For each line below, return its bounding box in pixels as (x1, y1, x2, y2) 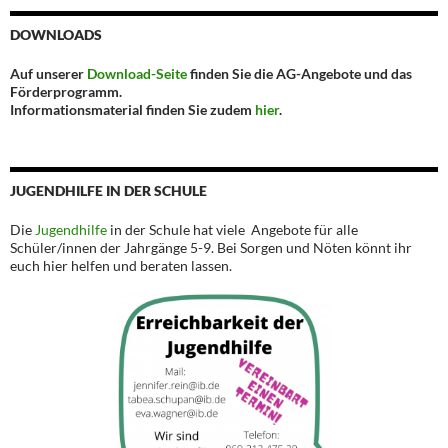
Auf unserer (10, 65, 87, 83)
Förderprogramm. (10, 83, 122, 101)
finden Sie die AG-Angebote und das (187, 65, 412, 83)
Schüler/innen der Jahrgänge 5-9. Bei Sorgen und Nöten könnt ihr (10, 239, 412, 257)
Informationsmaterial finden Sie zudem (10, 101, 255, 119)
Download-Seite (87, 65, 187, 83)
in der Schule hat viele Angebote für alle (107, 221, 358, 239)
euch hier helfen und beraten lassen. (10, 257, 232, 275)
